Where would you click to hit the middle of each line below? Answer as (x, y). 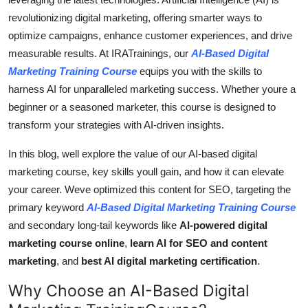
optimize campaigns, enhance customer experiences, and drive (150, 36)
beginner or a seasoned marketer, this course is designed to (142, 107)
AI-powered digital (223, 225)
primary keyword (47, 208)
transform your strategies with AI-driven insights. (116, 125)
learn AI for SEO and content (199, 243)
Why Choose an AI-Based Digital (129, 291)
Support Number (54, 79)
